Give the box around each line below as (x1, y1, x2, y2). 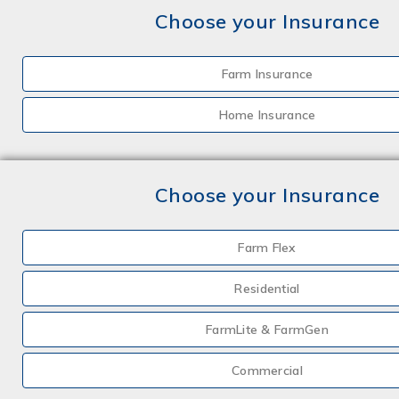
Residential (234, 281, 300, 297)
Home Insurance (218, 107, 316, 123)
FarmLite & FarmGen (205, 322, 330, 338)
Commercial (232, 362, 303, 379)
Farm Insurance (221, 66, 313, 82)
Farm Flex (238, 240, 297, 256)
